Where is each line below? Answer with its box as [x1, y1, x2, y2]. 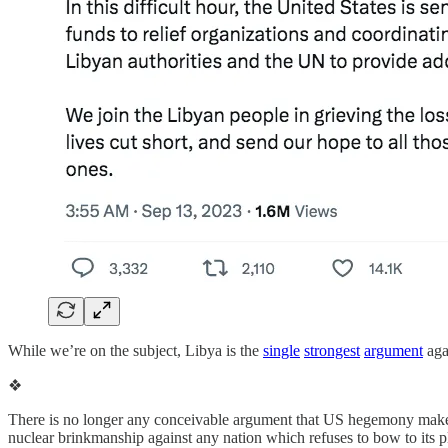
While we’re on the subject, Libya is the [8, 341, 263, 359]
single [263, 341, 300, 359]
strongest [304, 341, 360, 359]
